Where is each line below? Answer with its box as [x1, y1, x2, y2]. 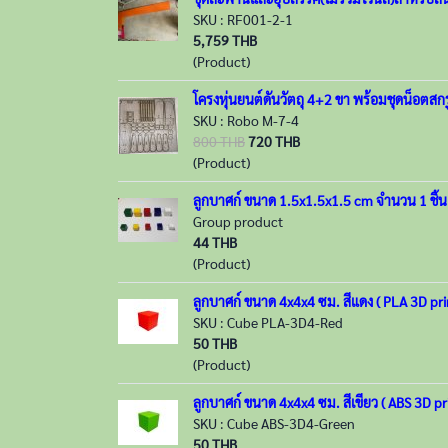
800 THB [193, 132, 245, 150]
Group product [193, 212, 283, 230]
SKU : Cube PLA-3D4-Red [193, 313, 343, 331]
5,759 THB [193, 31, 257, 49]
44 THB [193, 233, 237, 251]
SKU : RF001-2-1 [193, 10, 293, 28]
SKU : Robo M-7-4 [193, 111, 299, 129]
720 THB [248, 132, 300, 150]
